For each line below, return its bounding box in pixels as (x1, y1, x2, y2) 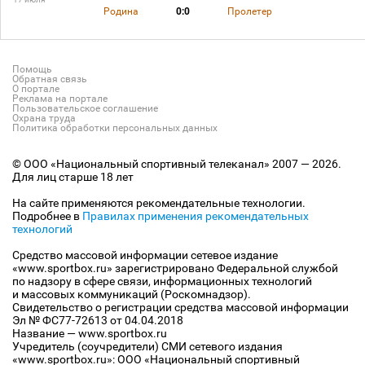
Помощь (12, 64, 52, 75)
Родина (103, 6, 139, 17)
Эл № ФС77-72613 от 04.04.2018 (12, 314, 183, 327)
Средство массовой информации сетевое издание (12, 248, 278, 262)
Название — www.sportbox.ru (12, 327, 167, 340)
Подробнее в (12, 209, 82, 222)
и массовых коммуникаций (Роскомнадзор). (12, 288, 251, 301)
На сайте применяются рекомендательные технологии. (12, 196, 306, 209)
